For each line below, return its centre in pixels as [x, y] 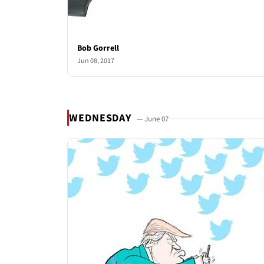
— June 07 [153, 119]
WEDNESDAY [102, 118]
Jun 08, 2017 [96, 61]
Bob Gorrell [98, 48]
